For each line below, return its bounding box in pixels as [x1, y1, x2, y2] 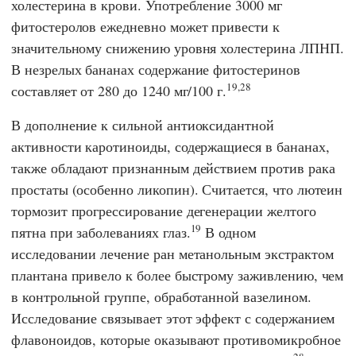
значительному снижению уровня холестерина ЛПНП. [11, 38, 344, 58]
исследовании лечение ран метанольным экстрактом [11, 244, 334, 264]
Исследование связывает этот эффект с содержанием [11, 308, 335, 328]
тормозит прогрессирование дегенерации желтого [11, 201, 316, 221]
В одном [201, 222, 256, 242]
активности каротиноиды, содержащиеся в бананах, [11, 137, 330, 157]
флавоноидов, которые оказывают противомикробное [11, 330, 341, 350]
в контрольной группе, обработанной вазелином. [11, 287, 311, 307]
